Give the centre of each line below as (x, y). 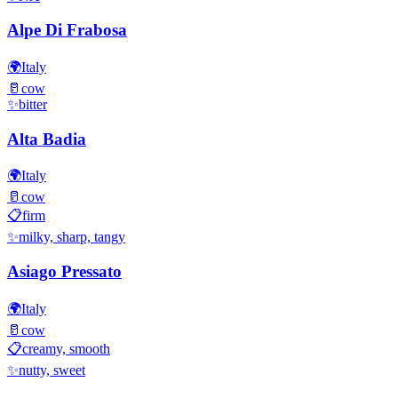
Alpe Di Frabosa (67, 30)
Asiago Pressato (64, 272)
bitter (33, 104)
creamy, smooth (66, 348)
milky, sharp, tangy (72, 237)
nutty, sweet (52, 370)
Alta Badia (47, 139)
